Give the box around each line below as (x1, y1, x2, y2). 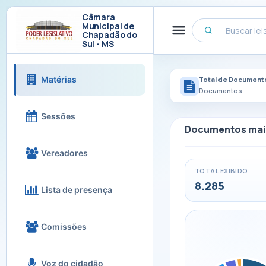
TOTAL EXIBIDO (195, 166, 248, 175)
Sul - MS (81, 37, 114, 49)
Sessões (41, 111, 75, 121)
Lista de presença (41, 185, 112, 195)
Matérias (41, 74, 77, 84)
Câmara (81, 11, 115, 23)
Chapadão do (81, 28, 138, 40)
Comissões (41, 221, 87, 232)
